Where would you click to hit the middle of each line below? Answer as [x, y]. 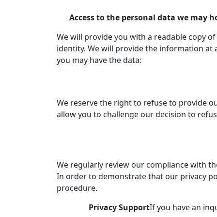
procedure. [77, 188]
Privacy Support [119, 207]
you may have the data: [99, 60]
